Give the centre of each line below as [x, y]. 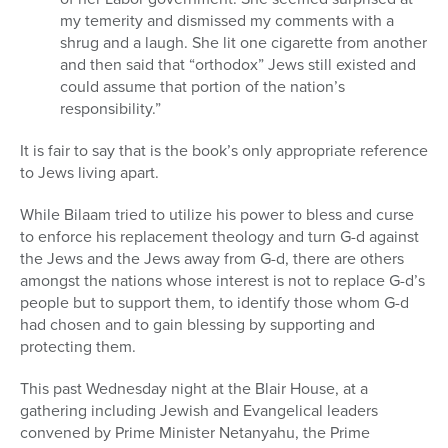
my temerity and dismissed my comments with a [227, 20]
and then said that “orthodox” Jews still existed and [238, 64]
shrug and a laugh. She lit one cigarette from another [243, 42]
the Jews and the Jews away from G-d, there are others [212, 258]
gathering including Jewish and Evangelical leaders [199, 410]
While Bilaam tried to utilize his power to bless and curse [217, 214]
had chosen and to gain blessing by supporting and [197, 324]
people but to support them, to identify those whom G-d [214, 302]
